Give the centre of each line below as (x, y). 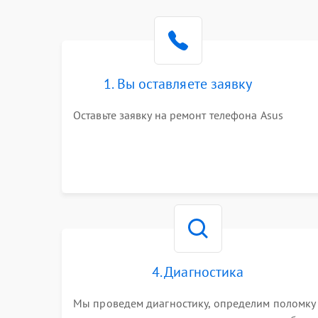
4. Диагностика (198, 272)
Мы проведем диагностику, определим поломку (194, 303)
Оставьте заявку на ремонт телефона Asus (178, 115)
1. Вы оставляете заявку (178, 84)
